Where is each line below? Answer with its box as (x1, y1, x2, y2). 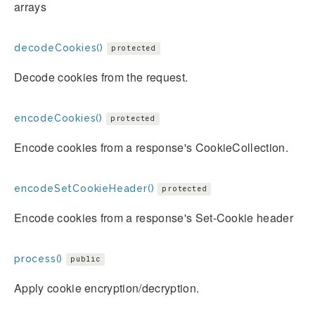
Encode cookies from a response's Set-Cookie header (14, 209, 293, 226)
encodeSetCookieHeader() (14, 182, 155, 194)
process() (14, 252, 63, 264)
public (70, 255, 101, 264)
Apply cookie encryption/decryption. (14, 279, 200, 296)
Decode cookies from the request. (14, 68, 188, 85)
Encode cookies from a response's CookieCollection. (14, 139, 288, 155)
